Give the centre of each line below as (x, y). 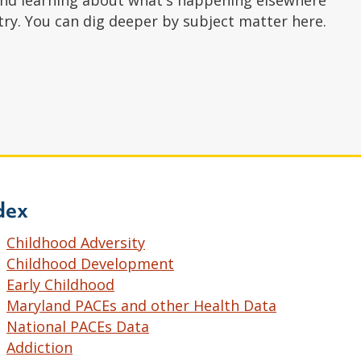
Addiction (39, 347)
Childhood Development (90, 263)
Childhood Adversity (76, 242)
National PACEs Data (78, 326)
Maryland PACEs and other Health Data (141, 305)
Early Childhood (60, 284)
